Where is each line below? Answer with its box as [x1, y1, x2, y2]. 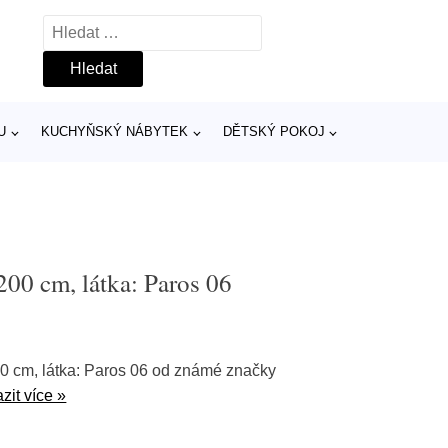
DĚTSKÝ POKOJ [222, 124, 325, 139]
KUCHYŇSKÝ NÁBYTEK [41, 124, 189, 139]
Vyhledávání [43, 19, 131, 36]
